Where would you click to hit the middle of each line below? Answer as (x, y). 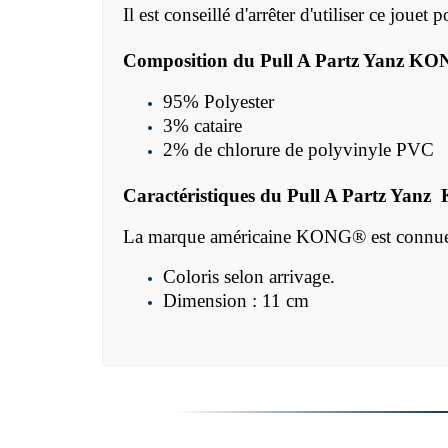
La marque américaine (209, 237)
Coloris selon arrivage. (249, 277)
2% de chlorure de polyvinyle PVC (298, 150)
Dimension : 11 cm (236, 301)
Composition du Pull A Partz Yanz (266, 61)
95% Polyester (218, 102)
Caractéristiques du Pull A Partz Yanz (282, 196)
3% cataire (202, 126)
